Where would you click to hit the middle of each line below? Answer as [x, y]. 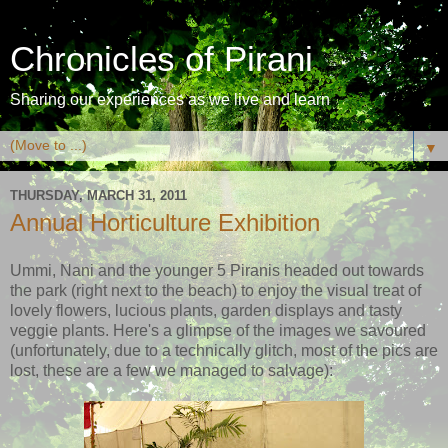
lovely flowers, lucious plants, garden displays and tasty [206, 310]
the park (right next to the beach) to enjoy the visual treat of [215, 290]
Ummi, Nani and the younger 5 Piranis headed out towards [217, 270]
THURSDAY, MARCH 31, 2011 [98, 195]
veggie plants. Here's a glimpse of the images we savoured [218, 330]
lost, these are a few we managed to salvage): [171, 370]
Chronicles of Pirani [161, 59]
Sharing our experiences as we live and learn [170, 99]
